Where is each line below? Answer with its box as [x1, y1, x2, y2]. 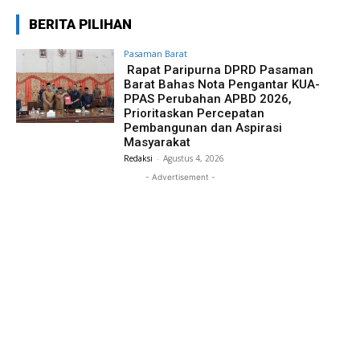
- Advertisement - [145, 172, 215, 182]
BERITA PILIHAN [29, 16, 132, 32]
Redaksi [124, 153, 153, 164]
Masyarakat [124, 135, 194, 149]
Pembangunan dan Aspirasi [124, 121, 283, 135]
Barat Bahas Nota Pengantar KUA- [124, 77, 321, 92]
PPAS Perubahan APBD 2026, [124, 92, 292, 106]
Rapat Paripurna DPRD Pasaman [124, 63, 314, 77]
